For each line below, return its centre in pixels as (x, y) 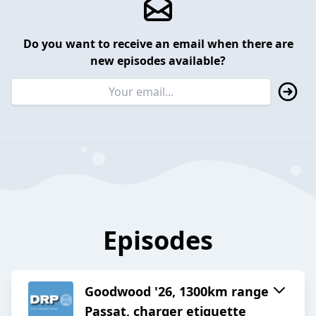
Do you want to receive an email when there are (158, 43)
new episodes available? (158, 60)
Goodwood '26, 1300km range (177, 292)
